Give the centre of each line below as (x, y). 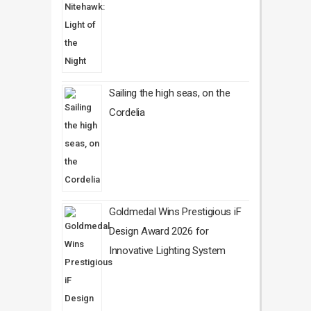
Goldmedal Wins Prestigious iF (175, 212)
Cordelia (127, 112)
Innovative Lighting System (168, 251)
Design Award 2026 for (159, 231)
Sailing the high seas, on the (170, 93)
